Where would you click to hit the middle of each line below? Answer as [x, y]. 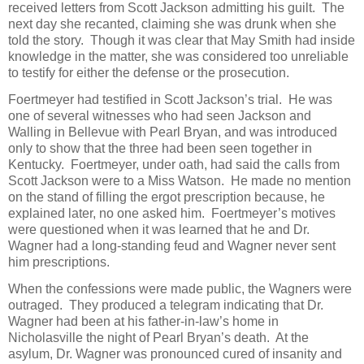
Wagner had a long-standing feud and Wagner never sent [172, 245]
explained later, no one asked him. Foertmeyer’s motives [172, 213]
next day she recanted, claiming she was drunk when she [172, 24]
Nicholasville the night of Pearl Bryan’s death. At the [158, 338]
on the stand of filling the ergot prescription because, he [167, 197]
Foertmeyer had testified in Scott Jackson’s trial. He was [170, 99]
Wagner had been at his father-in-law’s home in [143, 322]
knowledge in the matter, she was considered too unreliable [178, 56]
